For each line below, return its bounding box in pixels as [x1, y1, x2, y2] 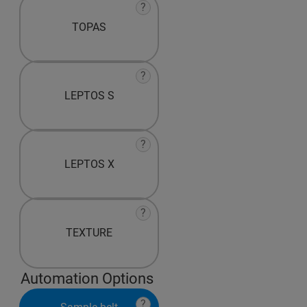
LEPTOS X [64, 158, 114, 171]
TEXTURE [66, 226, 112, 239]
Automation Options [21, 270, 153, 287]
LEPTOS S [64, 89, 114, 102]
